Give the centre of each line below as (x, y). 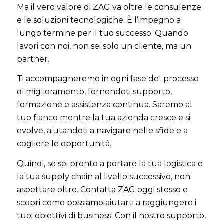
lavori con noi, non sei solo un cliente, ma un (104, 46)
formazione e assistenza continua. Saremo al (104, 105)
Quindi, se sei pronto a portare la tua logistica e (110, 163)
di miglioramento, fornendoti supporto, (94, 92)
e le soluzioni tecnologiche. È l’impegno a (99, 20)
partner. (33, 59)
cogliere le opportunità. (64, 144)
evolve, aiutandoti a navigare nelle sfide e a (102, 131)
